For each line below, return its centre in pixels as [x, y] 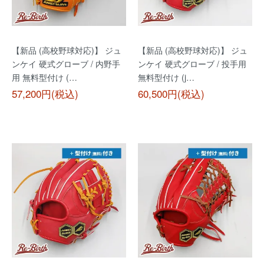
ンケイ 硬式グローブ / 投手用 [192, 64]
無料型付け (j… [166, 77]
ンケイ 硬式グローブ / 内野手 [66, 64]
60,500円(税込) [171, 93]
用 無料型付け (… [44, 77]
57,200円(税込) [45, 93]
